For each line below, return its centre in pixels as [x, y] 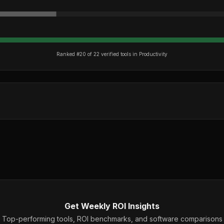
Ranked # [68, 54]
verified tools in [119, 54]
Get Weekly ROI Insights [112, 206]
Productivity [153, 54]
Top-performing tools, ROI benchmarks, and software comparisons [112, 219]
